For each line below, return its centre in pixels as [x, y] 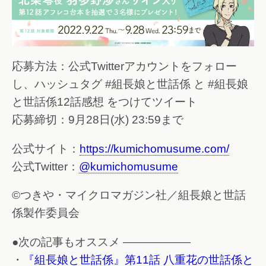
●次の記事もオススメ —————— [101, 242]
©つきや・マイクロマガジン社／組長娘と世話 [129, 195]
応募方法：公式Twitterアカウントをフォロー [124, 66]
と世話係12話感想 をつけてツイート [104, 102]
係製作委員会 [46, 213]
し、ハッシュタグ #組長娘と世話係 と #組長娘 [130, 84]
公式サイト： [46, 148]
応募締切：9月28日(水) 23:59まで [98, 120]
